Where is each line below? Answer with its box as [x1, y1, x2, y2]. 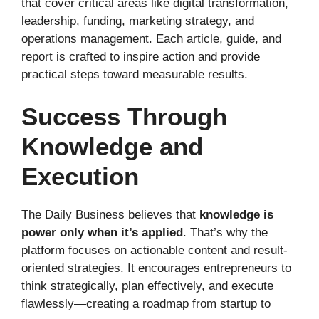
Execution [21, 162, 139, 190]
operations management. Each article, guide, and [21, 32, 281, 46]
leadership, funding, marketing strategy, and [21, 14, 254, 28]
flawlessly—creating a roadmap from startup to [21, 296, 271, 310]
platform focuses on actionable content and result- [21, 243, 288, 257]
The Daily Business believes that [21, 207, 199, 221]
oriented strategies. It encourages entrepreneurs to [21, 261, 291, 275]
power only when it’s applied [21, 225, 183, 239]
